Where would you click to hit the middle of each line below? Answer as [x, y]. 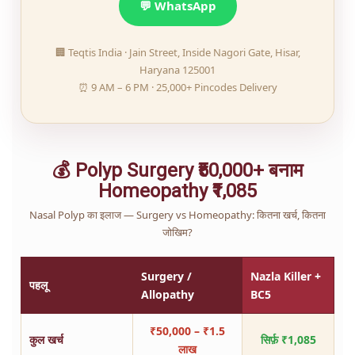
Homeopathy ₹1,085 [177, 191]
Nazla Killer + [286, 276]
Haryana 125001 [177, 69]
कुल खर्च [46, 339]
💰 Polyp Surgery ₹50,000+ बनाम [177, 170]
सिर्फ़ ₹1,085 [288, 339]
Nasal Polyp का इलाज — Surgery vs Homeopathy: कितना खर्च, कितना [177, 214]
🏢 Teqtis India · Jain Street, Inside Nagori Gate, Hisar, [177, 52]
